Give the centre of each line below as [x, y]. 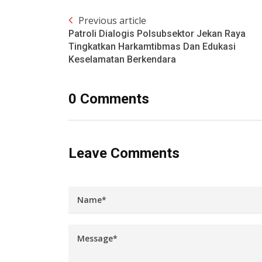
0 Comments [109, 99]
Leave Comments [124, 153]
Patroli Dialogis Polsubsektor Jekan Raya [157, 33]
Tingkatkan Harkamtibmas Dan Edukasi [152, 46]
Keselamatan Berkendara [122, 59]
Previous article [112, 20]
